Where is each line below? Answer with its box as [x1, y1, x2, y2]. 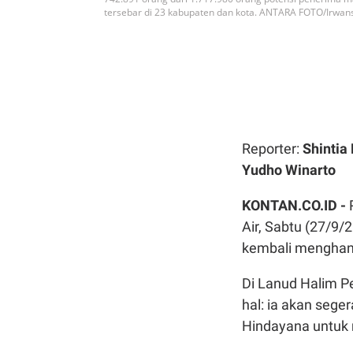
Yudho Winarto [242, 161, 336, 178]
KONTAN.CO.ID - [242, 196, 349, 214]
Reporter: [242, 139, 303, 157]
